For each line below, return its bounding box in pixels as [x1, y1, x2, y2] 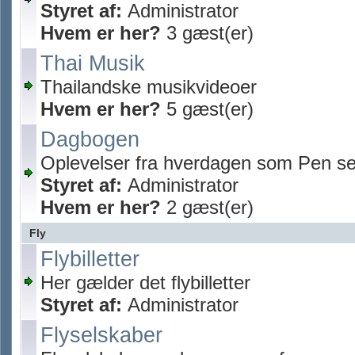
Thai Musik [40, 52, 145, 75]
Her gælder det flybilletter [40, 272, 250, 293]
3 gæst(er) [161, 22, 254, 44]
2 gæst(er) [161, 197, 254, 218]
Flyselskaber [40, 323, 162, 347]
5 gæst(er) [161, 98, 254, 120]
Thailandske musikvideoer [40, 76, 257, 97]
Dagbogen [40, 128, 139, 151]
